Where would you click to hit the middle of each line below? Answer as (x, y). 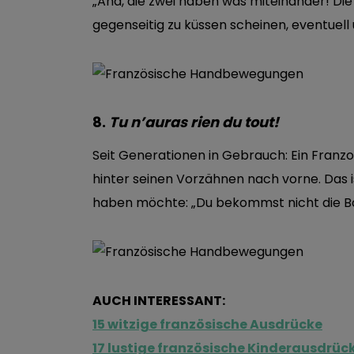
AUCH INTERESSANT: (159, 301)
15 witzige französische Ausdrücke (207, 325)
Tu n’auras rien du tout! (194, 122)
